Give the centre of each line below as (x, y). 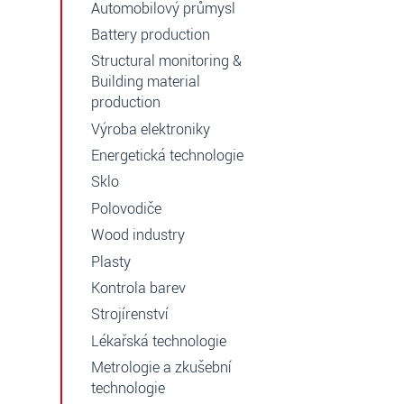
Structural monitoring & (166, 61)
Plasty (111, 262)
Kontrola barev (138, 288)
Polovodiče (126, 208)
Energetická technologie (167, 156)
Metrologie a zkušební (161, 367)
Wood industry (138, 235)
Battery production (151, 34)
